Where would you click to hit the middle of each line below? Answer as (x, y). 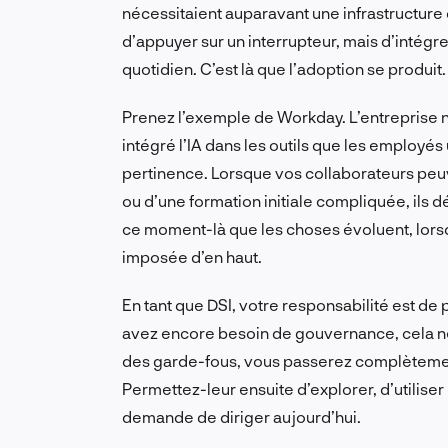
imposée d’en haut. (192, 257)
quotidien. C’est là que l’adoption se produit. (284, 69)
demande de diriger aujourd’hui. (241, 417)
